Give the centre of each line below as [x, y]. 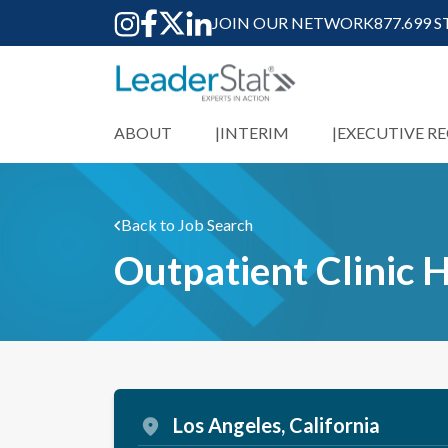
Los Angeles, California [276, 425]
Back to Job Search [187, 225]
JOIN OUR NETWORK [293, 23]
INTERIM [254, 133]
